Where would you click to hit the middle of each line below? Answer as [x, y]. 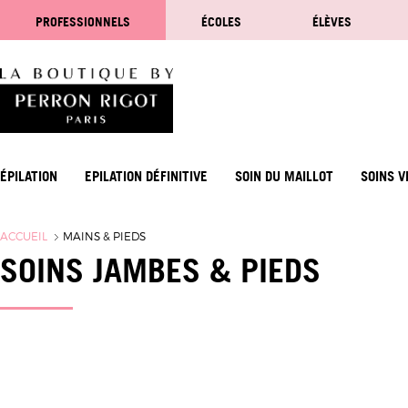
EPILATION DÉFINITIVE [146, 176]
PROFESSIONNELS [83, 21]
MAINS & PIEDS [104, 236]
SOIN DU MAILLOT [284, 176]
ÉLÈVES [332, 21]
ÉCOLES [221, 21]
